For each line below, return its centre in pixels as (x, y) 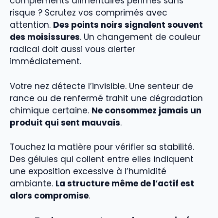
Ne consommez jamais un (146, 110)
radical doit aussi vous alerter (73, 49)
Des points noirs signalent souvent (128, 25)
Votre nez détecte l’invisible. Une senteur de (101, 86)
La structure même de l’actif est (125, 184)
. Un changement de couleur (140, 37)
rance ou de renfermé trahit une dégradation (106, 98)
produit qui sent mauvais (65, 122)
